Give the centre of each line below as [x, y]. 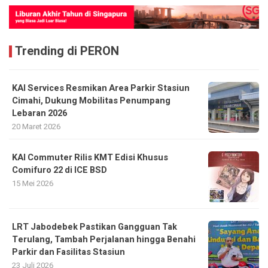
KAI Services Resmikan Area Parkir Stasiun [101, 89]
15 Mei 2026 [33, 184]
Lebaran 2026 [39, 114]
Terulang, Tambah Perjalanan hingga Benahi [104, 240]
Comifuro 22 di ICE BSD [60, 170]
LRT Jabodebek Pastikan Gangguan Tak [95, 227]
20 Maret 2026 [36, 127]
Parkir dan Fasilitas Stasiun [68, 252]
